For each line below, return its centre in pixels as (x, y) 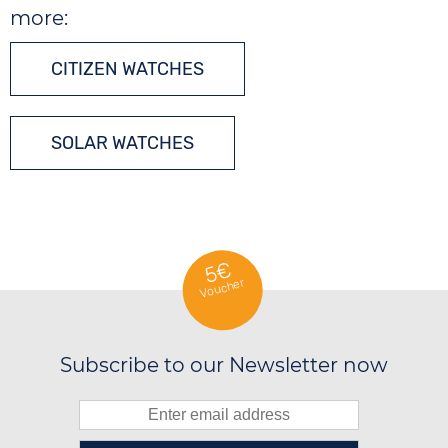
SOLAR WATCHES (123, 143)
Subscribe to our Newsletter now (224, 365)
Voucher (222, 289)
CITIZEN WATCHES (128, 69)
